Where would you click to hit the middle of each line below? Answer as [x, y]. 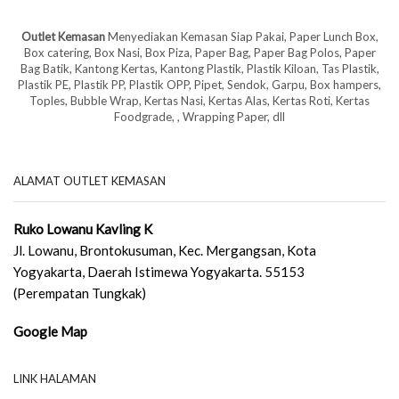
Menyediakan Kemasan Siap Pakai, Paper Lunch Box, [241, 36]
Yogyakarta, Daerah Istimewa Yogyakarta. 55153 [159, 271]
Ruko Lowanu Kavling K [83, 228]
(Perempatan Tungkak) [80, 293]
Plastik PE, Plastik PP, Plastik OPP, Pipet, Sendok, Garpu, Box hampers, [199, 84]
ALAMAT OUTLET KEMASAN [90, 180]
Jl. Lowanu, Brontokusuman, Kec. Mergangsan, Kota [165, 250]
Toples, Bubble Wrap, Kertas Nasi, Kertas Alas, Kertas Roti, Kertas [199, 100]
